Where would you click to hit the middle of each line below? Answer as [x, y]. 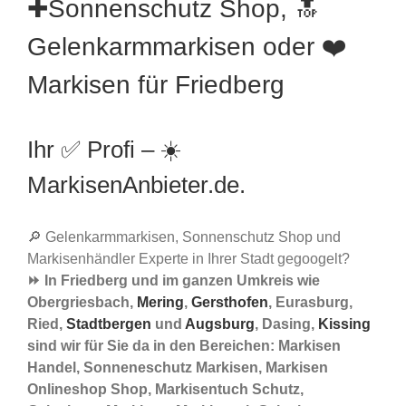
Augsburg [220, 324]
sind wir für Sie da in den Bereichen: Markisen [184, 346]
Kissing [344, 324]
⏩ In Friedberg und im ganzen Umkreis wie [174, 281]
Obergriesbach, [82, 303]
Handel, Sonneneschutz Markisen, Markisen [178, 368]
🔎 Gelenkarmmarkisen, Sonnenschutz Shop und [184, 237]
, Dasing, [286, 324]
